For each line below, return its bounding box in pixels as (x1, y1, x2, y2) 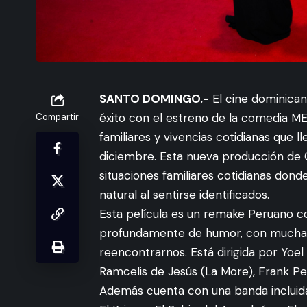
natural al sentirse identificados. (99, 186, 269, 202)
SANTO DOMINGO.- (99, 90, 209, 106)
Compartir (36, 110, 79, 123)
